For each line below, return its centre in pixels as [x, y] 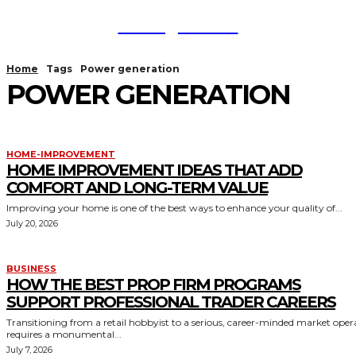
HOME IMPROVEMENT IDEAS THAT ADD [154, 170]
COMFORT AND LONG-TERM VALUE [137, 188]
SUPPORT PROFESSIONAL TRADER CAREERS [171, 302]
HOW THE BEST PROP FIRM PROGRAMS [153, 284]
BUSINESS [31, 269]
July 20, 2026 [32, 223]
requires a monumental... [64, 334]
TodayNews [178, 23]
